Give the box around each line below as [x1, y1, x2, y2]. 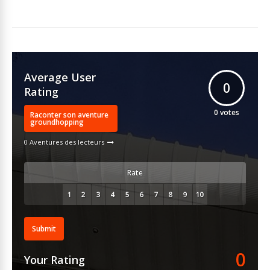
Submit [32, 223, 56, 234]
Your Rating [24, 253, 85, 268]
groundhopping [30, 116, 84, 127]
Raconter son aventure [30, 109, 108, 120]
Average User [24, 70, 96, 85]
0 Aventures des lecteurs [24, 137, 104, 147]
